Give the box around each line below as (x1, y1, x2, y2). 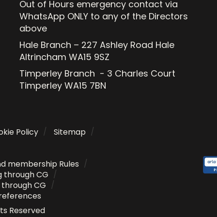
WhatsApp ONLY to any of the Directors (19, 10, 188, 22)
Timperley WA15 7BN (19, 79, 107, 92)
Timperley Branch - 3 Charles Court (19, 67, 176, 79)
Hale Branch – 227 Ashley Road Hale (19, 39, 175, 51)
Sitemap (54, 126, 86, 138)
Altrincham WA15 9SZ (19, 51, 110, 63)
